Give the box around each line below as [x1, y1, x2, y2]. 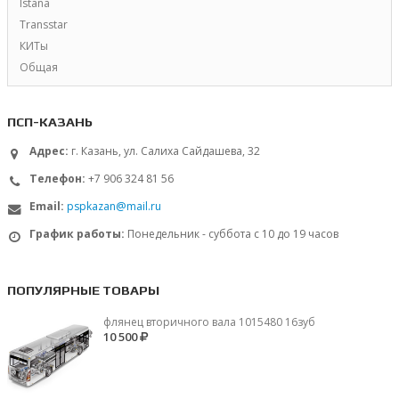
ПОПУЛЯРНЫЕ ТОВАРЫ [7, 282, 159, 298]
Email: [29, 199, 64, 215]
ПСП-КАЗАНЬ [7, 114, 93, 130]
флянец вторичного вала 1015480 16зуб [103, 314, 315, 330]
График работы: [29, 226, 125, 242]
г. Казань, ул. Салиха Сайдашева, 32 [71, 143, 260, 159]
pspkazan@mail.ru [67, 199, 161, 215]
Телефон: [29, 171, 85, 187]
